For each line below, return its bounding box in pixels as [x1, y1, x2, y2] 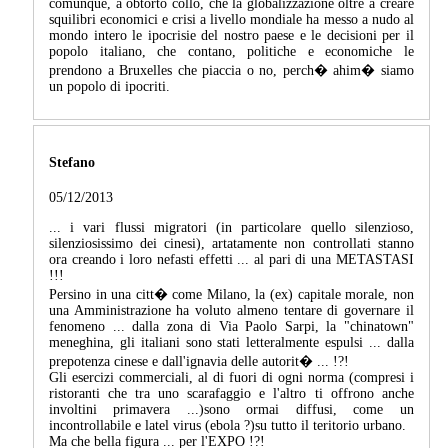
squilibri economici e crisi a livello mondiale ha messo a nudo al [49, 12, 414, 28]
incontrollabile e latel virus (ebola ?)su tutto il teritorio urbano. [49, 417, 406, 433]
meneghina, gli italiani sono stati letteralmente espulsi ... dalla [49, 334, 414, 350]
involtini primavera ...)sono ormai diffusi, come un [49, 401, 414, 417]
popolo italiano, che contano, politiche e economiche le [49, 44, 414, 60]
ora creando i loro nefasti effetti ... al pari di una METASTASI [49, 251, 414, 267]
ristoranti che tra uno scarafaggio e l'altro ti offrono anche [49, 385, 414, 401]
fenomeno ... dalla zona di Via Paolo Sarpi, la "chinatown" [49, 318, 414, 334]
